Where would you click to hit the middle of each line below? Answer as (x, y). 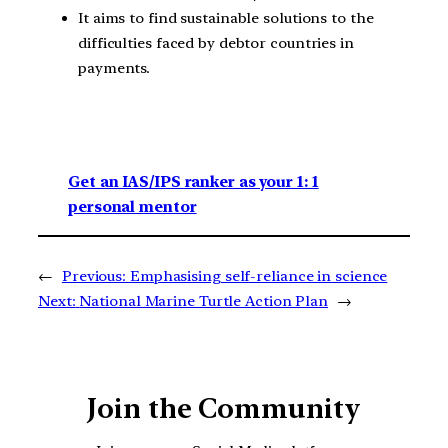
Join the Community (224, 409)
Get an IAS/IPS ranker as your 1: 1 (193, 182)
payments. (114, 68)
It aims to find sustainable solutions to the (226, 18)
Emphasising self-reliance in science (258, 276)
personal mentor (132, 207)
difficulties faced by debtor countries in (216, 43)
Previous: (94, 276)
